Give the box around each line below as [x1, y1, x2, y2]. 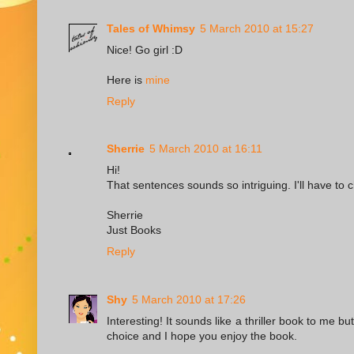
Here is [107, 73, 145, 86]
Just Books [107, 224, 161, 237]
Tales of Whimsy [107, 21, 195, 35]
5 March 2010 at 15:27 [200, 21, 314, 35]
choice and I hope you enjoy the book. [107, 329, 297, 342]
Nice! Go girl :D [107, 43, 183, 56]
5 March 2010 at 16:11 [149, 142, 262, 156]
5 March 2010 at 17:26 [132, 292, 246, 306]
